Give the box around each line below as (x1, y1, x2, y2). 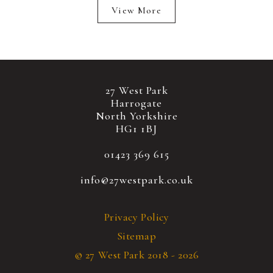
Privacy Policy (104, 210, 169, 224)
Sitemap (116, 229, 157, 243)
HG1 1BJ (116, 121, 157, 135)
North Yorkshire (95, 108, 178, 122)
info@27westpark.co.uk (80, 172, 193, 186)
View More (112, 4, 161, 16)
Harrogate (111, 96, 162, 110)
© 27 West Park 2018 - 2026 (74, 247, 199, 261)
